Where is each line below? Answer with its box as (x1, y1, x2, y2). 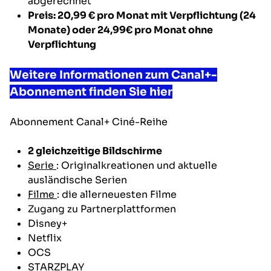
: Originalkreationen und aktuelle (56, 158, 217, 172)
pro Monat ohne (132, 23, 213, 36)
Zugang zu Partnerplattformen (28, 202, 176, 215)
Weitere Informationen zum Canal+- (10, 67, 217, 82)
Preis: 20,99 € (28, 8, 95, 22)
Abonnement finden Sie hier (10, 84, 172, 99)
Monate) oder (28, 23, 97, 36)
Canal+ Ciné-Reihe (76, 115, 168, 128)
